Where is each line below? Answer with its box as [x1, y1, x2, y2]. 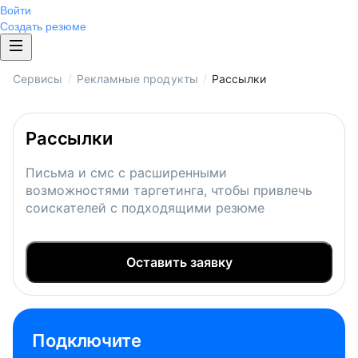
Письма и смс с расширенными [26, 165, 227, 181]
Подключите [32, 330, 145, 351]
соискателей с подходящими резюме [26, 200, 265, 216]
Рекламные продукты [76, 72, 198, 86]
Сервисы [13, 72, 63, 86]
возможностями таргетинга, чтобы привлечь [26, 182, 312, 198]
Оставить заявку [125, 254, 233, 270]
